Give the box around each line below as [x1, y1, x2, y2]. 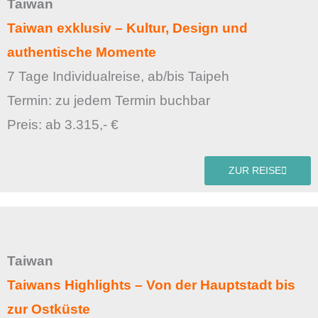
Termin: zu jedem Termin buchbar [7, 92, 214, 108]
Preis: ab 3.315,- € [7, 116, 119, 132]
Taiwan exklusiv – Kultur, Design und [7, 20, 248, 35]
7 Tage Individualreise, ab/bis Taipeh [7, 68, 229, 84]
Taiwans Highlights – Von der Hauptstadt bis [7, 277, 295, 292]
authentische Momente [7, 44, 156, 60]
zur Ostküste [7, 301, 90, 317]
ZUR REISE [229, 165, 281, 176]
